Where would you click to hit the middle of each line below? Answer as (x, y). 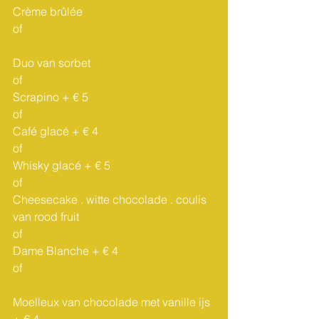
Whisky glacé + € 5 (62, 165)
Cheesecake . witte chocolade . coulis (111, 199)
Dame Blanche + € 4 (66, 251)
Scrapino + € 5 (51, 97)
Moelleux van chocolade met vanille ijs (113, 302)
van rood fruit (47, 216)
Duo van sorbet (53, 63)
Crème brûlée (106, 11)
